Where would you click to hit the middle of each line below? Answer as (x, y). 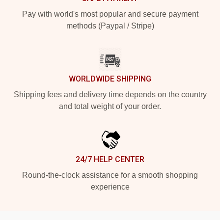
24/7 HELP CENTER (110, 159)
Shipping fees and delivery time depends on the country (110, 95)
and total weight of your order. (110, 106)
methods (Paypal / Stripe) (110, 26)
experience (110, 187)
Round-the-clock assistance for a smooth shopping (110, 175)
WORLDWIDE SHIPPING (110, 79)
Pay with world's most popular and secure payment (110, 14)
